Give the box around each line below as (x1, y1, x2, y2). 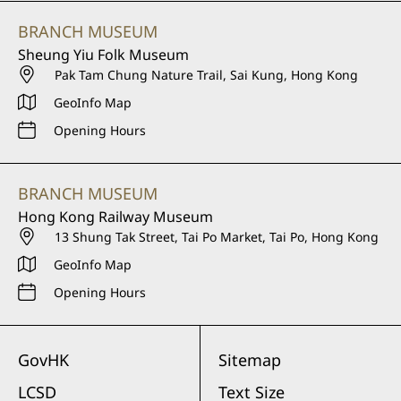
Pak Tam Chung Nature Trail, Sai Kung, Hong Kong (55, 65, 358, 83)
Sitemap (218, 348, 281, 371)
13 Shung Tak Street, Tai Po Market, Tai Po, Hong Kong (55, 227, 379, 245)
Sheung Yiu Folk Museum (18, 44, 189, 64)
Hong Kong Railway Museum (18, 206, 213, 226)
